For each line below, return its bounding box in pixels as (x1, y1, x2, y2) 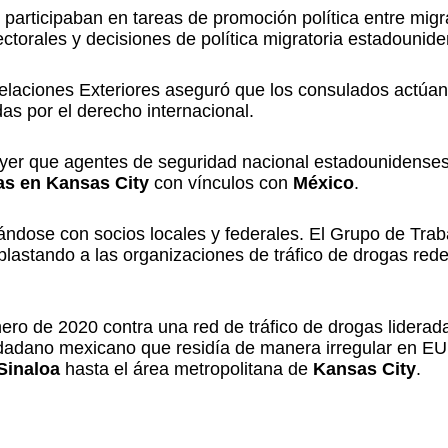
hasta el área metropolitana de (65, 359, 313, 379)
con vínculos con (149, 173, 293, 193)
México (293, 173, 354, 193)
